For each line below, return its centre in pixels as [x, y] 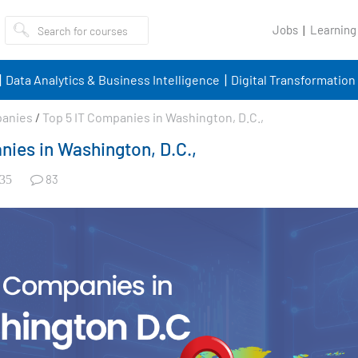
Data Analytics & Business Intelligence [112, 80]
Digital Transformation [293, 80]
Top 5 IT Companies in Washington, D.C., [153, 117]
